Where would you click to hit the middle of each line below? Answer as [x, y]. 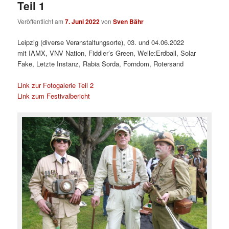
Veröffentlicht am [41, 21]
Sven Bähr [129, 22]
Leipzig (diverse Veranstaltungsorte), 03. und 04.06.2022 [101, 42]
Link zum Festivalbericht [54, 96]
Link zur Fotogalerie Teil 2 [56, 85]
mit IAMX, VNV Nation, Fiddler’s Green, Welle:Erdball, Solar [107, 53]
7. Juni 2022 [83, 22]
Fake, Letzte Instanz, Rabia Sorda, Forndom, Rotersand [101, 64]
